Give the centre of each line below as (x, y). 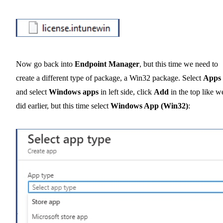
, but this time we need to (179, 64)
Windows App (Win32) (149, 106)
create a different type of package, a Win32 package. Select (110, 78)
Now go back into (45, 64)
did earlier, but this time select (63, 106)
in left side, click (126, 92)
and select (32, 92)
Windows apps (74, 92)
